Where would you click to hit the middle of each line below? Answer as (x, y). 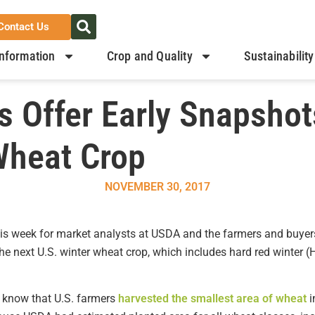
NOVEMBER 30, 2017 (157, 187)
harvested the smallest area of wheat (212, 299)
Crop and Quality (149, 56)
